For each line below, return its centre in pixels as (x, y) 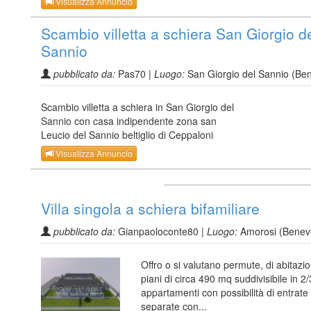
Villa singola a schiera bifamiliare (150, 209)
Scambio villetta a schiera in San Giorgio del (137, 107)
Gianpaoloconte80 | (161, 232)
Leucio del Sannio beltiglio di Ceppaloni (127, 134)
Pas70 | (135, 73)
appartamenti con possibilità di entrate (225, 293)
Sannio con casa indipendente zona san (129, 120)
